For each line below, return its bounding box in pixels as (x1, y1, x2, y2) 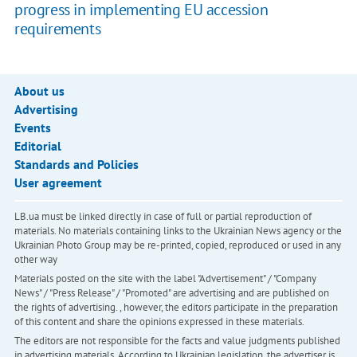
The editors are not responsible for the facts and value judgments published (14, 334, 340, 348)
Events (14, 120, 51, 136)
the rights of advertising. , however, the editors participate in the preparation (14, 300, 338, 315)
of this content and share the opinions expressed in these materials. (14, 315, 304, 329)
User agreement (14, 175, 102, 191)
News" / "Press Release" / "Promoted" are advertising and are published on (14, 286, 329, 300)
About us (14, 83, 65, 100)
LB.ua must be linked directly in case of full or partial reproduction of (14, 210, 312, 224)
